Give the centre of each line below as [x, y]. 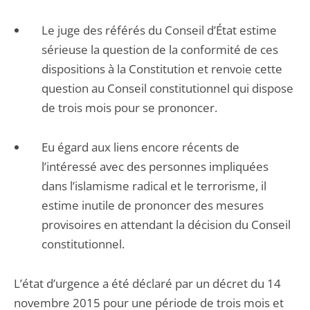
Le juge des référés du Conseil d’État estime [159, 30]
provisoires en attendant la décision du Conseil [166, 225]
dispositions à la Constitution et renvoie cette [162, 69]
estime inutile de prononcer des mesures [153, 205]
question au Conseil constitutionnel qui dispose [167, 88]
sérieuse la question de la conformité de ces [160, 49]
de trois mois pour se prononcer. [132, 108]
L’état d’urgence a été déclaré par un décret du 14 [147, 283]
